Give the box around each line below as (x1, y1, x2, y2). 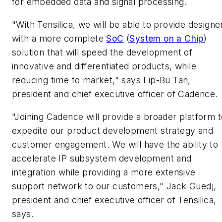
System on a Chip (129, 33, 204, 44)
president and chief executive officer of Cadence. (12, 89, 218, 100)
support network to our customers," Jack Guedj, (12, 180, 217, 191)
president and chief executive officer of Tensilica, (12, 194, 217, 205)
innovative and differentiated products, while (12, 61, 196, 72)
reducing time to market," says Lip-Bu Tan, (12, 75, 191, 86)
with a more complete (12, 33, 107, 44)
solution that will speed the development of (12, 47, 193, 58)
